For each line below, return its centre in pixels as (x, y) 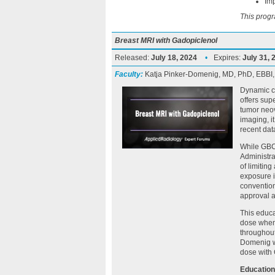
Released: (133, 58)
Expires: (228, 58)
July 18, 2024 (174, 58)
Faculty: (129, 74)
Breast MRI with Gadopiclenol (166, 41)
